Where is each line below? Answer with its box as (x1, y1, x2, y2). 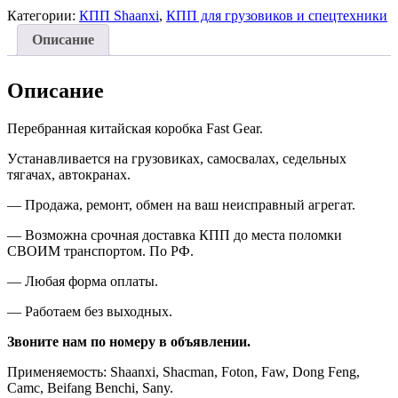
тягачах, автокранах (7, 166, 127, 182)
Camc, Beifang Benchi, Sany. (7, 379, 173, 395)
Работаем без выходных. (25, 303, 172, 319)
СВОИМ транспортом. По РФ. (7, 243, 194, 259)
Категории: (7, 7, 79, 23)
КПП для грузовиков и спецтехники (166, 7, 387, 23)
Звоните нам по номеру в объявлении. (7, 333, 251, 349)
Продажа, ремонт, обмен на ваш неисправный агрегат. (25, 196, 355, 212)
